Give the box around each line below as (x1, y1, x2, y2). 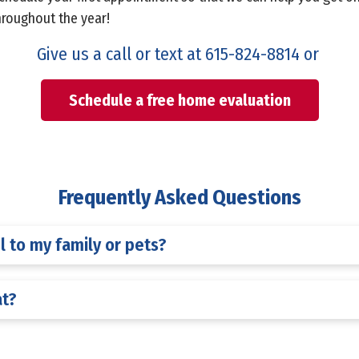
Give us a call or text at (36, 42, 205, 65)
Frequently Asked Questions (58, 184, 301, 210)
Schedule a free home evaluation (68, 90, 291, 110)
